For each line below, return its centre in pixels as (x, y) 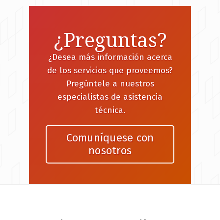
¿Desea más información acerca (110, 57)
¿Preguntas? (110, 41)
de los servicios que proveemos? (110, 71)
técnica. (110, 110)
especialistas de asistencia (110, 97)
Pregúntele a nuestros (110, 84)
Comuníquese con (110, 137)
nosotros (110, 150)
